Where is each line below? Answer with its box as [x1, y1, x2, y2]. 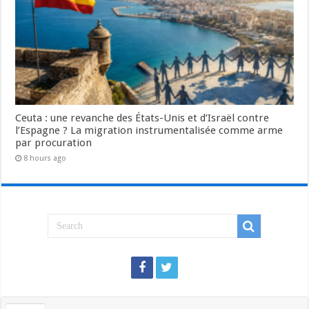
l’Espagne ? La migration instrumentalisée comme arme [15, 124, 283, 137]
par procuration [15, 137, 92, 150]
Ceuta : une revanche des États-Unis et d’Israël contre [15, 112, 270, 125]
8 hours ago [23, 154, 67, 163]
